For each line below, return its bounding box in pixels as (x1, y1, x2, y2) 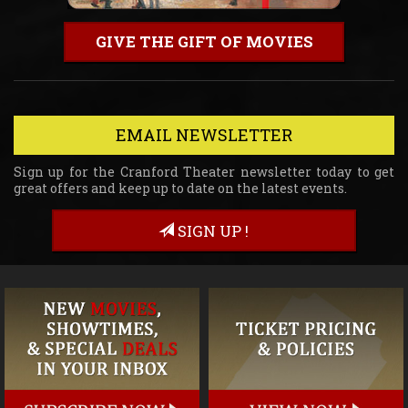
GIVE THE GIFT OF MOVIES (95, 30, 313, 52)
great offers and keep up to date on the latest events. (14, 178, 347, 197)
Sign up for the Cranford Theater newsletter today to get (14, 162, 394, 180)
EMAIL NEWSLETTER (116, 123, 292, 146)
